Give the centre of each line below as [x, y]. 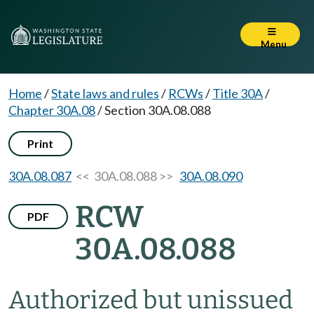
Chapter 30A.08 [52, 110]
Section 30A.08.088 [158, 110]
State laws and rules [105, 93]
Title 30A [238, 93]
